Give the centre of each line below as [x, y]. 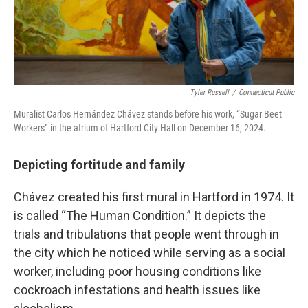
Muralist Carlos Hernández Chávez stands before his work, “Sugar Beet [148, 114]
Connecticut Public [266, 92]
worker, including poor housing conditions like [137, 271]
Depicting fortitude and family [101, 165]
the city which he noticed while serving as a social [150, 253]
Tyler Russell [209, 92]
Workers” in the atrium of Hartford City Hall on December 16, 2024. [140, 128]
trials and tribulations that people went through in [146, 234]
